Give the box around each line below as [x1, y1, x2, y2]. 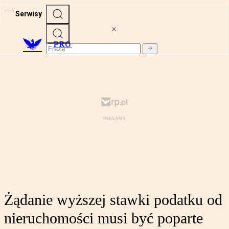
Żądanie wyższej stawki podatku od [4, 191, 222, 209]
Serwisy [15, 9, 42, 18]
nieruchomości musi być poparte [4, 210, 203, 227]
